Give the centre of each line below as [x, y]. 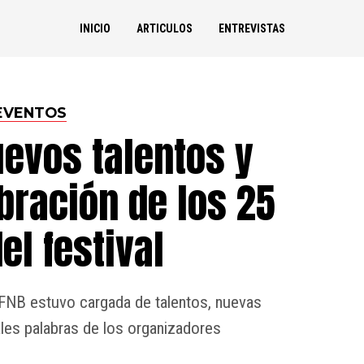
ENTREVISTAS [251, 28]
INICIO [95, 28]
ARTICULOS [164, 28]
